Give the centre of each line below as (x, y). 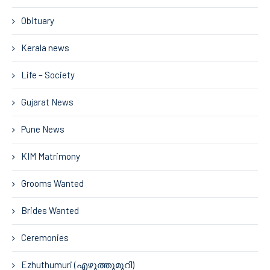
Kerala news (45, 47)
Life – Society (48, 74)
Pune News (43, 129)
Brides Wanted (50, 210)
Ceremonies (45, 237)
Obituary (38, 20)
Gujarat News (47, 102)
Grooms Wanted (52, 183)
